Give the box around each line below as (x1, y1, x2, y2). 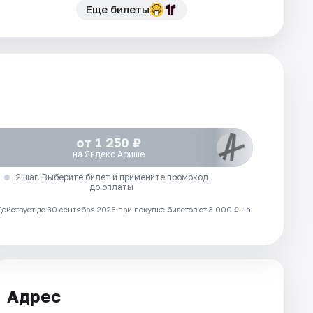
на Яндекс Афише (73, 149, 145, 159)
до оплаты (89, 182, 134, 192)
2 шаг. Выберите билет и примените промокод (15, 172, 208, 182)
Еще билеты (85, 3, 150, 15)
